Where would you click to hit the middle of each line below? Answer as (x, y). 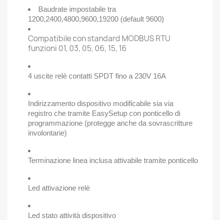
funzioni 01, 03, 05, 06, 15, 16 (77, 48)
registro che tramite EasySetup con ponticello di (104, 113)
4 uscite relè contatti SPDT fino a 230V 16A (97, 76)
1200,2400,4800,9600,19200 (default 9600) (96, 19)
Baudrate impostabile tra (77, 9)
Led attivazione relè (59, 188)
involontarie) (47, 133)
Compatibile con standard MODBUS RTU (99, 38)
